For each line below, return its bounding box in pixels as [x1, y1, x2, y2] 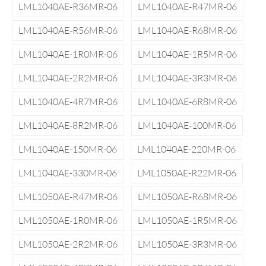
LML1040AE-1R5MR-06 [138, 48, 237, 60]
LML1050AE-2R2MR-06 [18, 238, 118, 250]
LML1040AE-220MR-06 [137, 143, 236, 155]
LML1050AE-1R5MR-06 [138, 214, 237, 226]
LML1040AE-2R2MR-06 [18, 72, 118, 84]
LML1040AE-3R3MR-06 [138, 72, 237, 84]
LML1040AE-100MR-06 [138, 119, 236, 131]
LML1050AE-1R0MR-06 [18, 214, 118, 226]
